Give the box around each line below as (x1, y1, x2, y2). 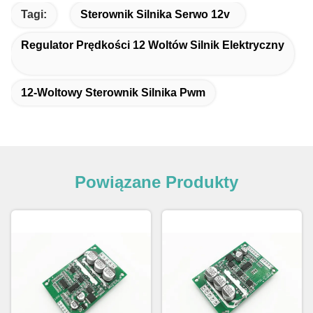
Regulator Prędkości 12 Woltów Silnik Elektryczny (21, 38, 284, 51)
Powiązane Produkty (75, 172, 238, 191)
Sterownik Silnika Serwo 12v (80, 8, 230, 20)
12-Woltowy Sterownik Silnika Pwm (21, 86, 205, 99)
